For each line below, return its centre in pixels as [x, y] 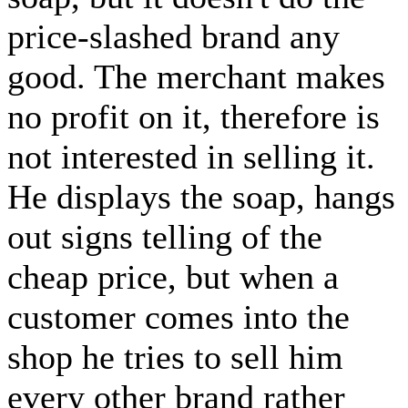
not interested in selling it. [191, 156]
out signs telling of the [165, 236]
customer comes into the [178, 316]
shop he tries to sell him [175, 357]
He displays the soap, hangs [201, 196]
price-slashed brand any [173, 36]
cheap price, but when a [173, 276]
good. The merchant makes [196, 76]
